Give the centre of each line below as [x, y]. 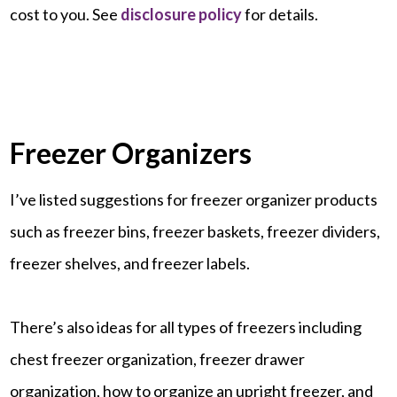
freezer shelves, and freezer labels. [130, 263]
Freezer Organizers [131, 152]
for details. [280, 14]
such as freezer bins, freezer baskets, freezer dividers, [195, 231]
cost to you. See [66, 14]
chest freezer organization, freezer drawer [158, 358]
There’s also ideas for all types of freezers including [186, 327]
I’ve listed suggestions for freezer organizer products [194, 199]
